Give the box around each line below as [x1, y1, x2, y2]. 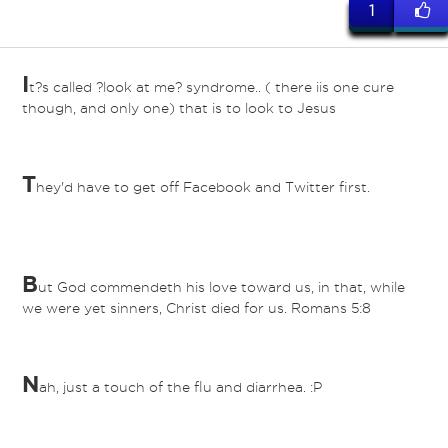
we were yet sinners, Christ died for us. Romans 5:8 [21, 301, 371, 316]
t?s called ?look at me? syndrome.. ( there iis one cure [28, 80, 394, 95]
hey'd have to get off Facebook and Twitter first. [35, 180, 370, 195]
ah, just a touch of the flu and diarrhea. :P [38, 380, 322, 395]
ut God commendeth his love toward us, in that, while [37, 280, 405, 295]
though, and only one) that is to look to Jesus [21, 101, 336, 116]
